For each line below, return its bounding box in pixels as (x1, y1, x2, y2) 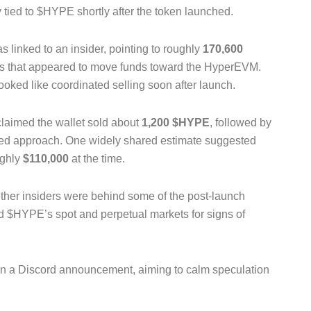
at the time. (69, 153, 125, 165)
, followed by (210, 117, 271, 129)
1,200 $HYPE (142, 117, 210, 129)
